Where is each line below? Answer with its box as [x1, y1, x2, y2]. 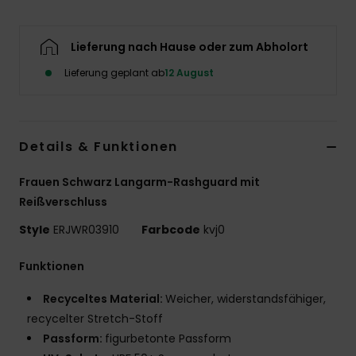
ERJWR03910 [50, 222, 122, 238]
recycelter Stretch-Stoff [27, 311, 163, 327]
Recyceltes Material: [43, 291, 165, 308]
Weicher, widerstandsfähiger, [165, 291, 326, 308]
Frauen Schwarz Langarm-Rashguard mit [19, 174, 260, 191]
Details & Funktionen [19, 137, 178, 157]
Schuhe [300, 63, 346, 78]
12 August [164, 66, 214, 80]
